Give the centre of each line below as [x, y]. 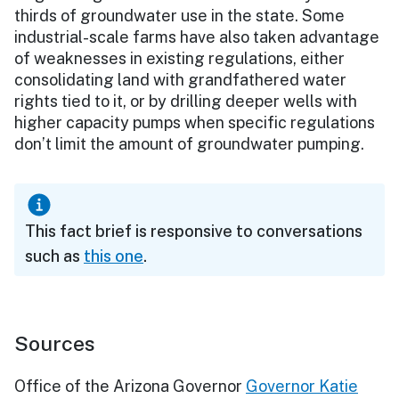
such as [54, 256]
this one [114, 256]
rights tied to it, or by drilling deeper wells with [186, 101]
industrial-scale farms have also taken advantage [197, 37]
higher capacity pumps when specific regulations [195, 122]
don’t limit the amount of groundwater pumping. [189, 143]
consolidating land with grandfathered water [180, 79]
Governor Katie [302, 386]
